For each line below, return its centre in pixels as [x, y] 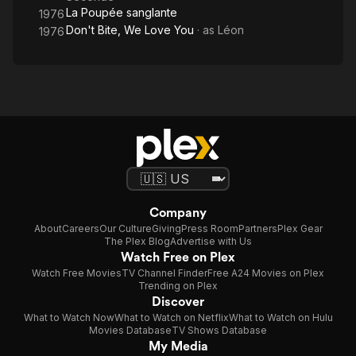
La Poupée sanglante [122, 12]
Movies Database [130, 330]
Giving [166, 228]
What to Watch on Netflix [171, 317]
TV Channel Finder [164, 273]
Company [178, 213]
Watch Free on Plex [178, 257]
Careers [80, 228]
